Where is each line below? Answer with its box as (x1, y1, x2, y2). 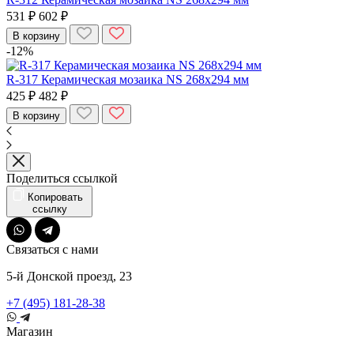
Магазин (6, 324, 53, 338)
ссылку (32, 202, 67, 215)
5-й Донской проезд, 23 (6, 269, 132, 283)
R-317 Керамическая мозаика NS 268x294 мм (6, 72, 249, 86)
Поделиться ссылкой (6, 171, 118, 185)
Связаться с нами (6, 242, 99, 256)
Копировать (28, 190, 86, 203)
